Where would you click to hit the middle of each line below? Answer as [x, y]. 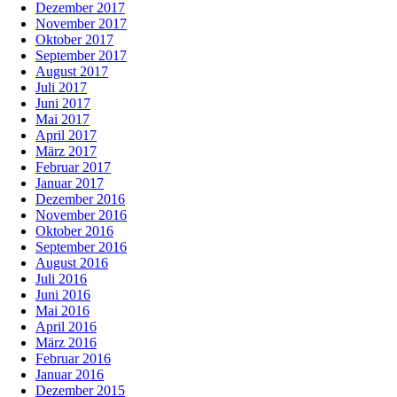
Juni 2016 [63, 295]
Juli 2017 [61, 88]
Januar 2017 [70, 183]
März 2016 [66, 343]
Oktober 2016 [74, 231]
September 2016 [81, 247]
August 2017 [72, 72]
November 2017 [81, 24]
